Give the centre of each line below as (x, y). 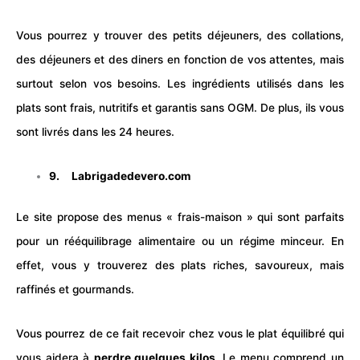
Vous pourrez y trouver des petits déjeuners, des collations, (180, 35)
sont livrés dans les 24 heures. (95, 131)
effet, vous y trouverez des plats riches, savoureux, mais (180, 265)
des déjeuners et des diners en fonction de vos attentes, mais (180, 59)
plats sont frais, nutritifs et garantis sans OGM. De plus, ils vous (180, 107)
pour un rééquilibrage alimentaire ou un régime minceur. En (180, 241)
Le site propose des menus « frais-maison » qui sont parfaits (180, 217)
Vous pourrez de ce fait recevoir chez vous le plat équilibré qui (180, 334)
